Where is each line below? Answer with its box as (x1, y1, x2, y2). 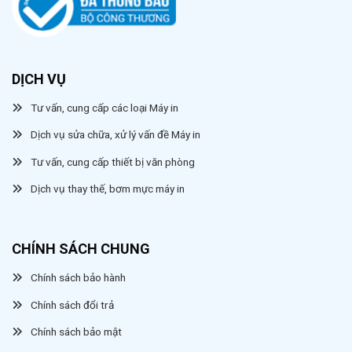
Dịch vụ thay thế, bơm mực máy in (31, 182, 185, 196)
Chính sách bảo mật (31, 325, 122, 339)
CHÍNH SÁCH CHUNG (12, 240, 150, 258)
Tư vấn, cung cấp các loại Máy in (31, 101, 178, 114)
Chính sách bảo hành (31, 271, 126, 284)
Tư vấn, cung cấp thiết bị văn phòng (31, 155, 195, 168)
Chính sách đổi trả (31, 298, 114, 311)
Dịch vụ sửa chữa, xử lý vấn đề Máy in (31, 128, 200, 141)
